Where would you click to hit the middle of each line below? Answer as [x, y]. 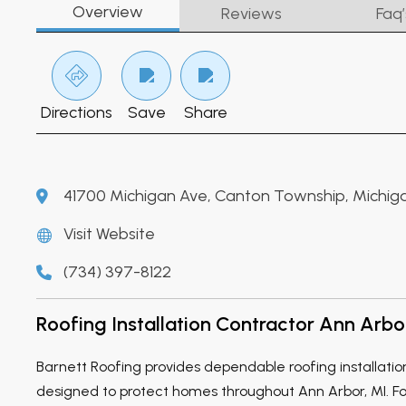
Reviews [251, 13]
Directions [77, 112]
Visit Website [109, 233]
